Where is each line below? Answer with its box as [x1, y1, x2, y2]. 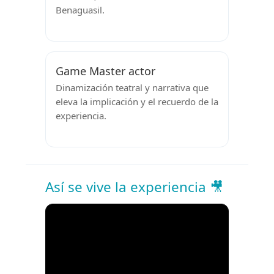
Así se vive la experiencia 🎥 [45, 177, 223, 196]
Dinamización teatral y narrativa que [56, 81, 209, 94]
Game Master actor [56, 63, 155, 78]
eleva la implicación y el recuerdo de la [56, 95, 218, 108]
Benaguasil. [56, 4, 105, 17]
